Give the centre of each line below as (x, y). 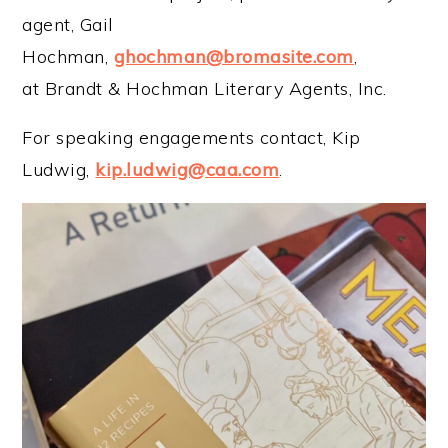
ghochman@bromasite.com (233, 56)
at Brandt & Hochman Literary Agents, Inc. (204, 88)
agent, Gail (68, 24)
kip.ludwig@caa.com (187, 169)
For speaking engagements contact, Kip (191, 137)
